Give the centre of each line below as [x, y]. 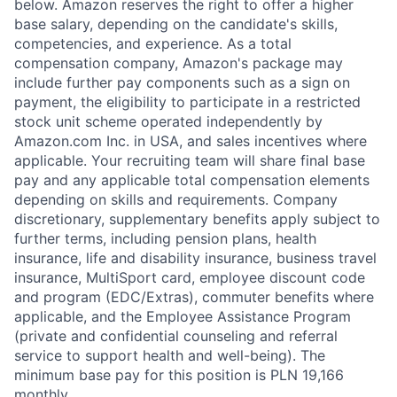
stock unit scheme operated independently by [168, 121]
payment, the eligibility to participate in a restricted [187, 101]
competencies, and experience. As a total [153, 43]
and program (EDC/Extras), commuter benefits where [194, 296]
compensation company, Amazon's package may [179, 62]
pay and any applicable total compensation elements [192, 179]
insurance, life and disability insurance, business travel [195, 257]
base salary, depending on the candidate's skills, [176, 23]
